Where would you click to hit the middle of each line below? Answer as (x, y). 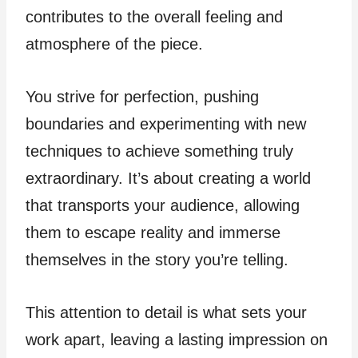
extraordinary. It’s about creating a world (168, 178)
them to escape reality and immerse (153, 232)
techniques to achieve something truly (159, 151)
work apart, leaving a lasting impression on (177, 339)
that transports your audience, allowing (163, 205)
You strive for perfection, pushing (142, 96)
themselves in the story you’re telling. (157, 259)
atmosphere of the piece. (114, 44)
